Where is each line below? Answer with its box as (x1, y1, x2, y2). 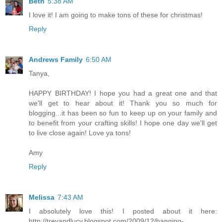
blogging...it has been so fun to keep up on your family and (29, 109, 217, 117)
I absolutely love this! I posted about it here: (29, 207, 217, 216)
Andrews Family (29, 55, 83, 64)
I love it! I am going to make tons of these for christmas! (29, 11, 203, 19)
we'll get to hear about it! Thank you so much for (29, 99, 217, 108)
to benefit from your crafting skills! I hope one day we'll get (29, 119, 217, 127)
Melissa (29, 193, 55, 202)
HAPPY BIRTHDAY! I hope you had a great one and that (29, 89, 217, 98)
